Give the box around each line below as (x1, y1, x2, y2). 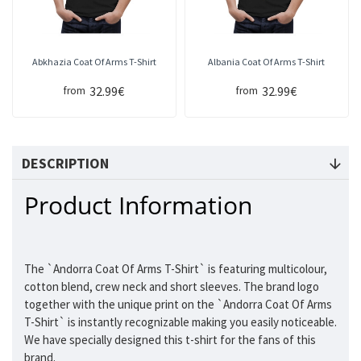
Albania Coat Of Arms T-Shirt (208, 56, 326, 68)
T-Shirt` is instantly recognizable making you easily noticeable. (24, 314, 337, 330)
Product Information (24, 189, 252, 222)
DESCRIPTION (22, 154, 109, 173)
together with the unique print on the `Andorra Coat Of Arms (24, 297, 332, 313)
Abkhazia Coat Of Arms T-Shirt (31, 56, 156, 68)
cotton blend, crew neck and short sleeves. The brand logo (24, 279, 319, 295)
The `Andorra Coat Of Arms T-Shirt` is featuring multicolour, (24, 261, 327, 277)
